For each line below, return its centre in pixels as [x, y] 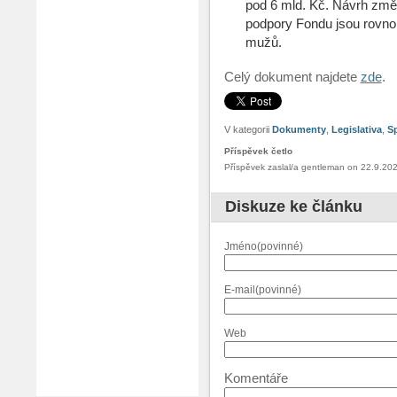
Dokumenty [299, 129]
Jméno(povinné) [263, 246]
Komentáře [256, 378]
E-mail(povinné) [262, 290]
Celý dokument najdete [292, 77]
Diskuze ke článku [293, 206]
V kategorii [248, 129]
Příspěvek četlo [258, 151]
